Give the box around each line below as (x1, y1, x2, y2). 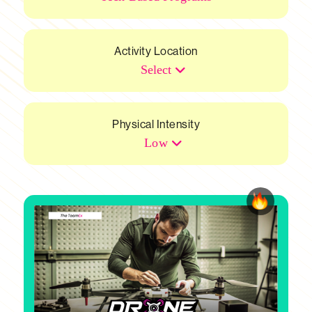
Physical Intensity (112, 118, 200, 131)
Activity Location (114, 45, 198, 58)
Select (140, 63, 172, 77)
